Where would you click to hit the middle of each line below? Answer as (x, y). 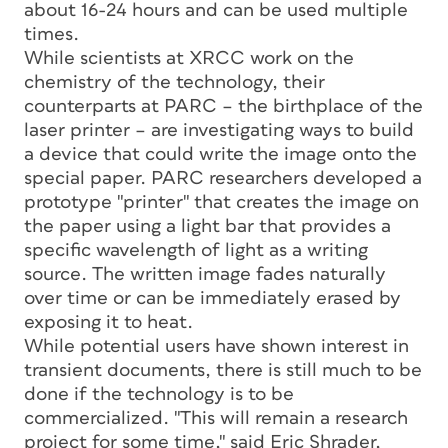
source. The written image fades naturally (205, 274)
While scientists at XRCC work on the (189, 58)
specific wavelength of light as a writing (196, 250)
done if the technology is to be (159, 394)
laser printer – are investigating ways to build (219, 130)
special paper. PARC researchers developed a (223, 178)
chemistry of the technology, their (174, 82)
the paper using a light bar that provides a (207, 226)
